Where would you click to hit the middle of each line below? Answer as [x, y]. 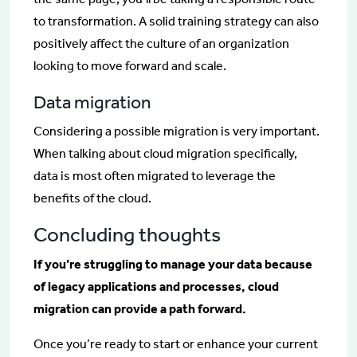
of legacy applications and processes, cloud [156, 286]
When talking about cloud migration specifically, [165, 153]
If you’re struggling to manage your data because [173, 264]
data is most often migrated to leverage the [155, 175]
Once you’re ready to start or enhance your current [176, 343]
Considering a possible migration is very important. [177, 131]
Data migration [92, 102]
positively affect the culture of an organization [161, 43]
